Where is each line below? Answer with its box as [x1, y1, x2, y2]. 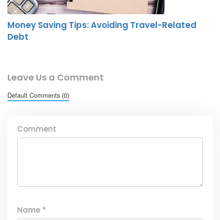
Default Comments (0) [7, 90, 69, 100]
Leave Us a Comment [7, 71, 104, 84]
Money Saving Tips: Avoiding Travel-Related [7, 19, 196, 31]
